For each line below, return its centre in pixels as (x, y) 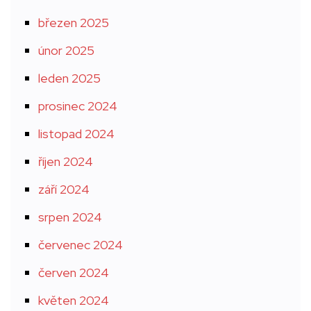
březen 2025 (74, 23)
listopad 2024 (76, 134)
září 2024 (64, 189)
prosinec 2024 (78, 106)
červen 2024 (74, 272)
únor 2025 (66, 50)
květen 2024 (74, 300)
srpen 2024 (70, 217)
